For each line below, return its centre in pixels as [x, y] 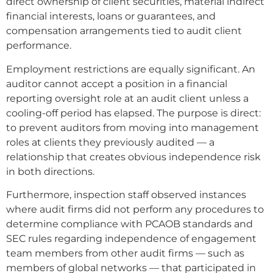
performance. [39, 46]
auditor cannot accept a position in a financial [117, 83]
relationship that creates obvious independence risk [133, 157]
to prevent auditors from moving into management [133, 127]
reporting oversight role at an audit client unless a [127, 98]
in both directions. [50, 171]
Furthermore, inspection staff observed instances [126, 194]
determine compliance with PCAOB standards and [129, 224]
